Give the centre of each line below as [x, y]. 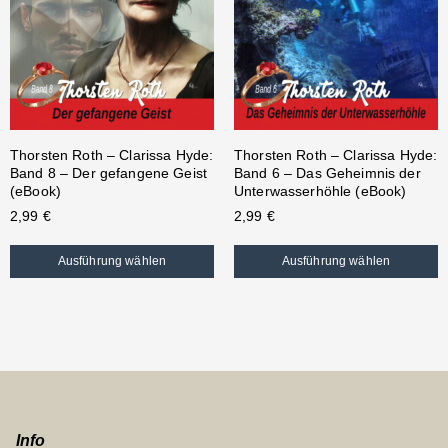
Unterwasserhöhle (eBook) [320, 191]
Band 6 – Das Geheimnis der [327, 173]
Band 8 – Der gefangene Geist [108, 173]
